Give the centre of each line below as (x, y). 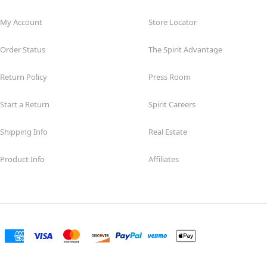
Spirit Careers (172, 104)
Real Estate (168, 131)
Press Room (170, 77)
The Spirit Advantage (185, 49)
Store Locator (173, 22)
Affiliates (164, 159)
